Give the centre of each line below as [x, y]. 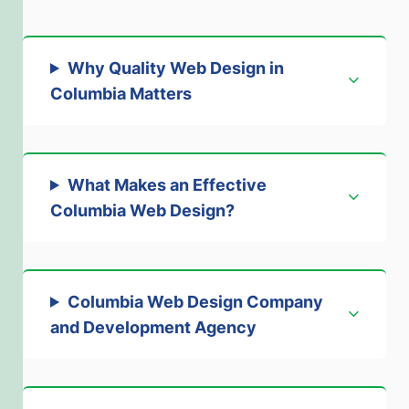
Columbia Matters [121, 93]
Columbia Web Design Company [195, 301]
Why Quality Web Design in [175, 68]
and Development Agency [153, 327]
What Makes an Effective [167, 184]
